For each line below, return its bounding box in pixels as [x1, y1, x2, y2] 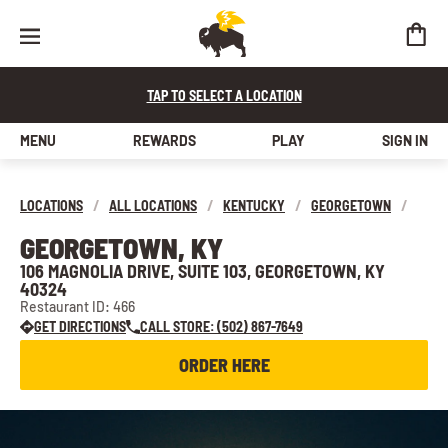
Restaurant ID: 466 [20, 298, 135, 315]
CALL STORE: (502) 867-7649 [140, 318, 303, 335]
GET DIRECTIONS [34, 318, 126, 335]
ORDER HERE [178, 354, 270, 376]
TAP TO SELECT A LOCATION [146, 87, 302, 104]
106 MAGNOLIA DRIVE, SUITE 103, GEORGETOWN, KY [20, 260, 385, 282]
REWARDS [132, 132, 196, 149]
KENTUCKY [223, 197, 285, 214]
